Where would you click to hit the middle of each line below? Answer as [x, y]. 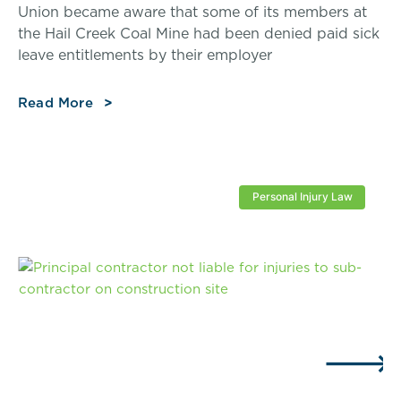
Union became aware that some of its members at [192, 12]
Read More [55, 103]
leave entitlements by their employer [145, 55]
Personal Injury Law [302, 197]
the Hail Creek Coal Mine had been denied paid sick [199, 34]
